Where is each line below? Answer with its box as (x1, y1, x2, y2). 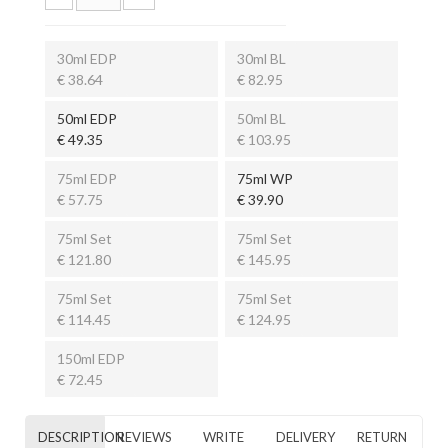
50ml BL (237, 109, 286, 127)
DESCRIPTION (38, 428, 124, 445)
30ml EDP (57, 49, 117, 67)
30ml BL (237, 49, 286, 67)
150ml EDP (57, 349, 125, 367)
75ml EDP (57, 169, 117, 187)
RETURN (357, 428, 408, 445)
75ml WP (237, 169, 293, 187)
